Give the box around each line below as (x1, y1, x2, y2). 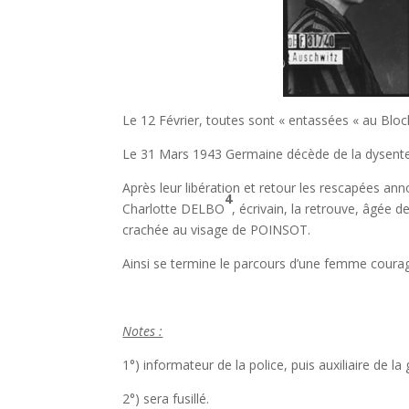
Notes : (122, 322, 163, 340)
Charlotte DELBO (122, 200, 225, 217)
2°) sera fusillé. (122, 390, 210, 407)
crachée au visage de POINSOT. (122, 221, 311, 238)
